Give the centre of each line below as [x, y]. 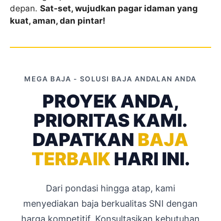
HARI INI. [150, 159]
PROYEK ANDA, [110, 101]
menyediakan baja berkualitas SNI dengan [110, 204]
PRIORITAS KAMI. [110, 121]
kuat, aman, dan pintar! [58, 21]
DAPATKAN [85, 140]
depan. [25, 9]
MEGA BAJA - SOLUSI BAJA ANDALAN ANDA [110, 79]
